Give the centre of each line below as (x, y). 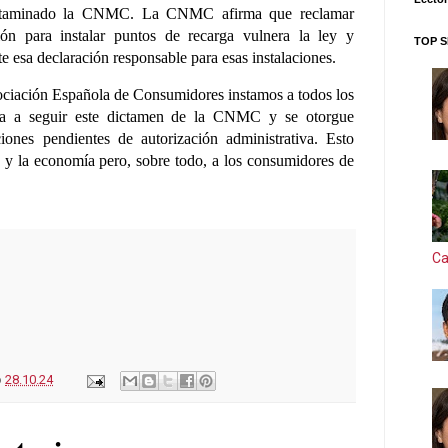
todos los (326, 94)
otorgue (330, 116)
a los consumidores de (283, 160)
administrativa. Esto (290, 138)
